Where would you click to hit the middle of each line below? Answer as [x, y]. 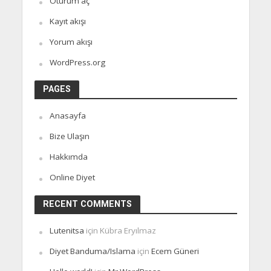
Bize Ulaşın [69, 136]
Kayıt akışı [67, 21]
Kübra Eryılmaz [128, 231]
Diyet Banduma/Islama [92, 251]
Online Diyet [72, 178]
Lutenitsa [67, 231]
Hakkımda [68, 157]
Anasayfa [67, 116]
